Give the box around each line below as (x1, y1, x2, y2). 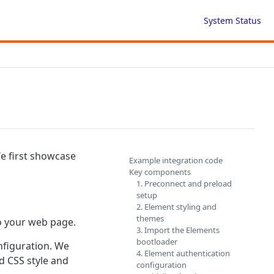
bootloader (136, 236, 177, 247)
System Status (204, 14, 261, 26)
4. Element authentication (136, 248, 230, 259)
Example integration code (129, 155, 223, 166)
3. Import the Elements (136, 224, 220, 235)
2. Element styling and (136, 201, 217, 212)
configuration (136, 259, 187, 270)
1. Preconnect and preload (136, 178, 232, 189)
